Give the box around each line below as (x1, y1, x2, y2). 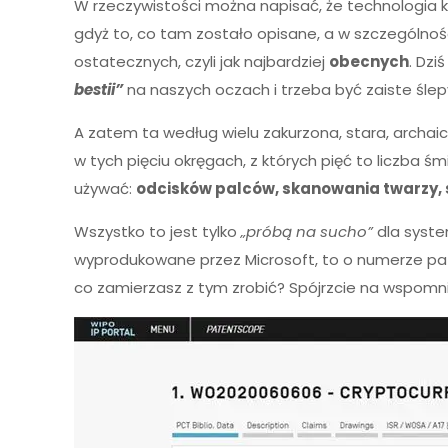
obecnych (329, 51, 410, 72)
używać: (74, 178, 137, 199)
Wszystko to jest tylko (74, 221, 242, 242)
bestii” (74, 79, 124, 100)
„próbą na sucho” (241, 221, 374, 242)
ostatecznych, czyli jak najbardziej (74, 51, 330, 72)
